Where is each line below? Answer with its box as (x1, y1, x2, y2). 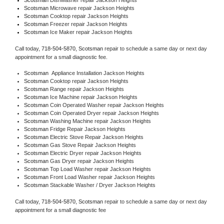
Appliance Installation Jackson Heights (48, 69, 144, 76)
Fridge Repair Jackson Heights (49, 125, 125, 132)
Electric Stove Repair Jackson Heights (49, 133, 143, 140)
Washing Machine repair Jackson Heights (49, 117, 151, 124)
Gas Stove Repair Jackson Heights (49, 141, 136, 148)
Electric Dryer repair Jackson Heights (49, 149, 141, 156)
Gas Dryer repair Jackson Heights (49, 157, 134, 164)
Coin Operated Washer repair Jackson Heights (49, 101, 164, 108)
